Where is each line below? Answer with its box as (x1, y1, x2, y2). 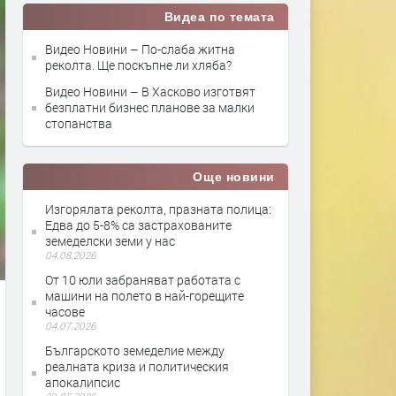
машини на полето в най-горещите (45, 287, 244, 304)
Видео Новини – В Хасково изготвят (45, 83, 255, 100)
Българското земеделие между (45, 342, 225, 359)
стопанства (45, 115, 112, 132)
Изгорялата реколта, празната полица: (45, 201, 271, 217)
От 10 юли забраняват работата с (45, 271, 240, 288)
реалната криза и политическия (45, 358, 229, 375)
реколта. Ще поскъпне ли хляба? (45, 57, 232, 73)
